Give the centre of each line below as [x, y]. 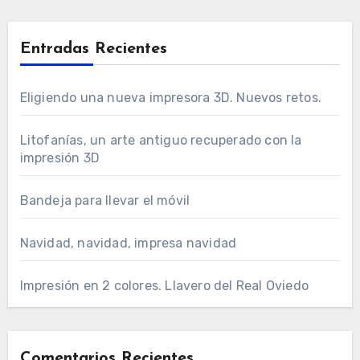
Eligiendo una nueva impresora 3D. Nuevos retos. [170, 97]
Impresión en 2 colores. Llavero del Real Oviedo [164, 285]
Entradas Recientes [93, 49]
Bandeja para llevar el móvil [105, 200]
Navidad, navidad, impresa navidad [128, 243]
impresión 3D [59, 157]
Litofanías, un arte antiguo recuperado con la [161, 140]
